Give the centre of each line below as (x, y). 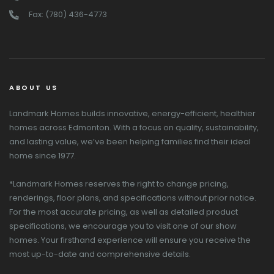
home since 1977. (43, 156)
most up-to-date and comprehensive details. (100, 254)
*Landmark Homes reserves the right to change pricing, (119, 184)
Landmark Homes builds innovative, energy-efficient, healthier (132, 114)
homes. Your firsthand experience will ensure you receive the (130, 240)
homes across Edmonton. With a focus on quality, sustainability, (134, 128)
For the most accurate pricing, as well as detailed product (124, 212)
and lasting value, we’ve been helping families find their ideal (130, 142)
